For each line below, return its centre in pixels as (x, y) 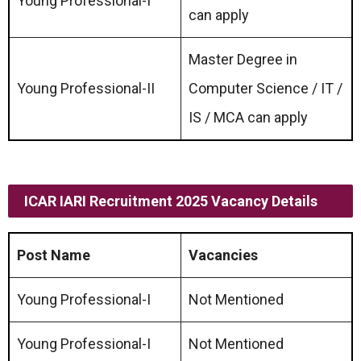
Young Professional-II (86, 88)
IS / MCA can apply (248, 117)
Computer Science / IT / (266, 88)
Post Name (54, 255)
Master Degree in (243, 59)
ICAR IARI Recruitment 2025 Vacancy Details (171, 201)
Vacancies (223, 255)
